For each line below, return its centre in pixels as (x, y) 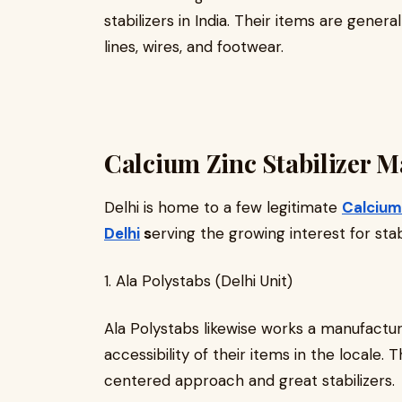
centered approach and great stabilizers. (249, 380)
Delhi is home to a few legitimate (223, 207)
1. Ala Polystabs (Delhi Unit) (198, 281)
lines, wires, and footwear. (194, 47)
